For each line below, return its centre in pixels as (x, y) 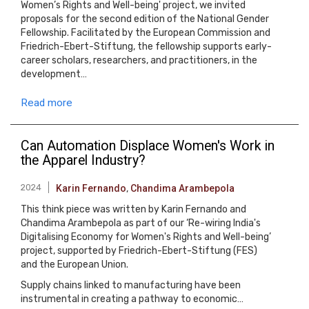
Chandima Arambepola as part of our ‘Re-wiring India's (141, 223)
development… (54, 74)
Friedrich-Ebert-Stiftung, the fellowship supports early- (146, 47)
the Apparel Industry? (83, 160)
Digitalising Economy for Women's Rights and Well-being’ (146, 237)
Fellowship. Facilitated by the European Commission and (146, 33)
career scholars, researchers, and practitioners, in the (139, 60)
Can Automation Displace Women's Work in (148, 146)
